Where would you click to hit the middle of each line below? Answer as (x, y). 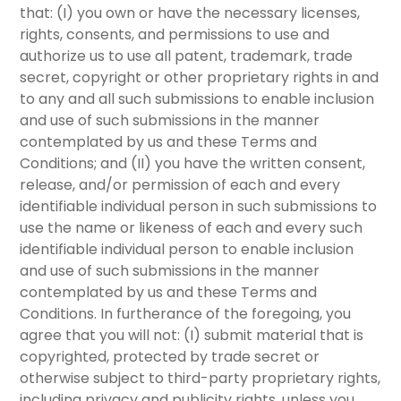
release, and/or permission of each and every (180, 185)
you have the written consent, (259, 164)
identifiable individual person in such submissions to (199, 207)
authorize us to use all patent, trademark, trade (187, 56)
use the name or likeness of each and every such (192, 228)
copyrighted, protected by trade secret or (170, 357)
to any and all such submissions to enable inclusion (197, 99)
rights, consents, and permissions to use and (175, 35)
